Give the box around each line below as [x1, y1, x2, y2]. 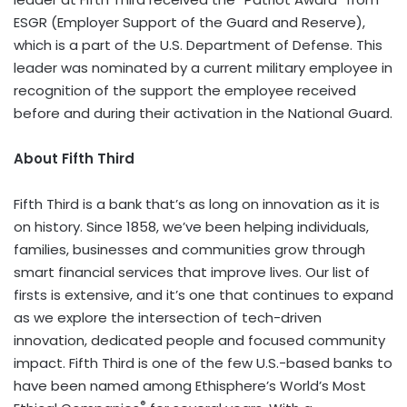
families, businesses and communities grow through [14, 239, 365, 259]
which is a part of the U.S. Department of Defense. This [14, 35, 382, 55]
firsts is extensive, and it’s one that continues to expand [14, 284, 393, 304]
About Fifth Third [14, 148, 134, 168]
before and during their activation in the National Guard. [14, 103, 392, 123]
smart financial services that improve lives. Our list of [14, 262, 370, 282]
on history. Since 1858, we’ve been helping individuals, [14, 216, 369, 236]
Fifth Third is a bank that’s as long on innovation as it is [14, 194, 380, 213]
